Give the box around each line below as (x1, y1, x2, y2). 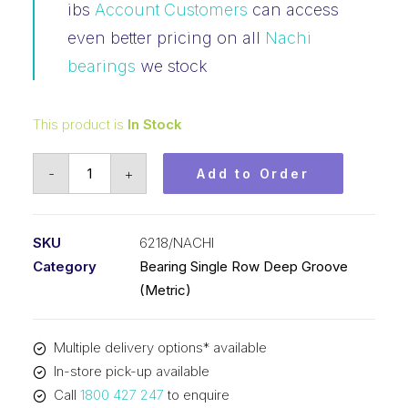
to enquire (163, 386, 229, 403)
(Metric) (139, 281, 191, 299)
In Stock (127, 116, 182, 133)
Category (33, 258, 97, 275)
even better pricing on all (67, 28, 265, 47)
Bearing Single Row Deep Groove (139, 258, 348, 275)
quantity (68, 321, 116, 338)
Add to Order (197, 166, 310, 181)
